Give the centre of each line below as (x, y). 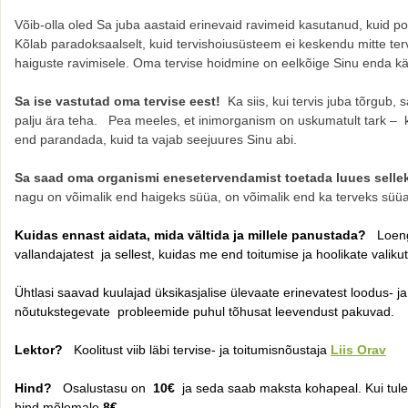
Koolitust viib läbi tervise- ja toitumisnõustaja (197, 349)
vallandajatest (54, 254)
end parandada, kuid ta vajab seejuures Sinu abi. (156, 139)
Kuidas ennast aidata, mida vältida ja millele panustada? (196, 235)
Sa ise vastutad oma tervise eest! (121, 101)
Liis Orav (358, 349)
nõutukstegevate (62, 311)
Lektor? (39, 349)
